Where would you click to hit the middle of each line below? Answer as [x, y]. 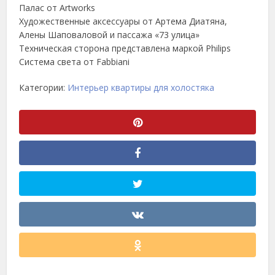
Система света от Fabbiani [75, 61]
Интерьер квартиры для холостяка [141, 87]
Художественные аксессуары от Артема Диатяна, [123, 21]
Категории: [44, 87]
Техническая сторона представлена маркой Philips [125, 48]
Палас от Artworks [57, 7]
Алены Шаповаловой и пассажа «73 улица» [110, 34]
